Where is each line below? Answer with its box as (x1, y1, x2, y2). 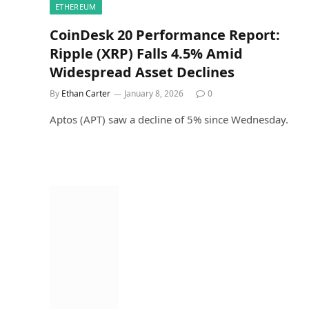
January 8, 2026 (124, 87, 183, 99)
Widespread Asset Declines (50, 62, 235, 81)
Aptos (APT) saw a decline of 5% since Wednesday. (50, 112, 288, 126)
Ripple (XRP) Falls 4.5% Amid (50, 43, 243, 63)
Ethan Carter (61, 87, 110, 99)
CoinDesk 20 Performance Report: (50, 25, 280, 44)
